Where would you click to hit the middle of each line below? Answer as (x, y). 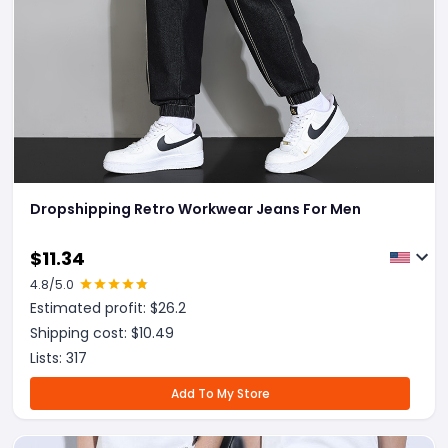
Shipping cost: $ (84, 333)
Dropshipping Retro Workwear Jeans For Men (195, 209)
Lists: (48, 358)
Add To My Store (220, 393)
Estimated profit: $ (94, 308)
